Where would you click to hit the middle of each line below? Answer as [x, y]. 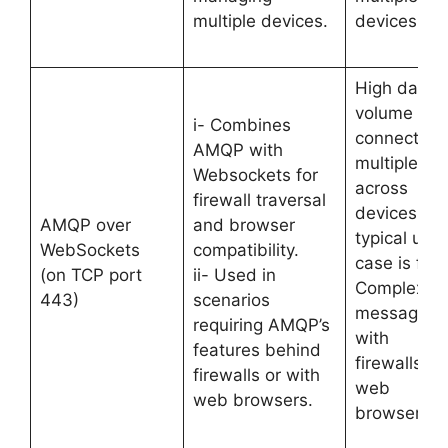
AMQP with [237, 150]
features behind [256, 350]
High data [394, 88]
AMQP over [85, 225]
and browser [243, 225]
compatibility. [245, 250]
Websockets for [255, 175]
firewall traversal [259, 200]
